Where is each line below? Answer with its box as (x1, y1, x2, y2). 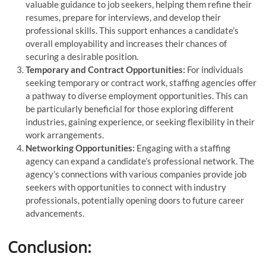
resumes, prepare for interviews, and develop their (26, 11, 221, 23)
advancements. (26, 207, 85, 218)
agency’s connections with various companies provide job (26, 168, 247, 179)
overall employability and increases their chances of (26, 37, 227, 49)
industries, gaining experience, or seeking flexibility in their (26, 116, 255, 127)
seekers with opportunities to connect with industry (26, 181, 227, 192)
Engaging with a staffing (135, 142, 231, 153)
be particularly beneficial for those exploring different (26, 103, 235, 114)
